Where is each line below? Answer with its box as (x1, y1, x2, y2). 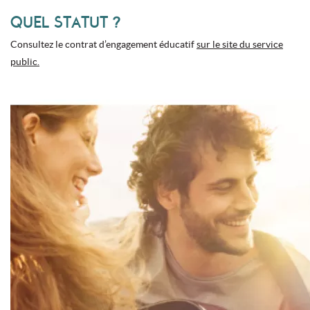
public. (10, 55, 39, 67)
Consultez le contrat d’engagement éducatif (10, 38, 197, 50)
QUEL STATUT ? (10, 12, 120, 31)
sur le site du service (197, 38, 283, 50)
